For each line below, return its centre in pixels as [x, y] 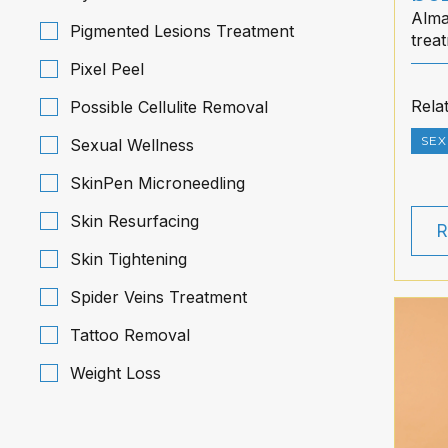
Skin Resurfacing [134, 221]
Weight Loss [115, 373]
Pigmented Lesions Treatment [182, 31]
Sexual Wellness [132, 145]
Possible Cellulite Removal [169, 107]
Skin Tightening [128, 259]
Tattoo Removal [130, 335]
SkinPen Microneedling [157, 183]
